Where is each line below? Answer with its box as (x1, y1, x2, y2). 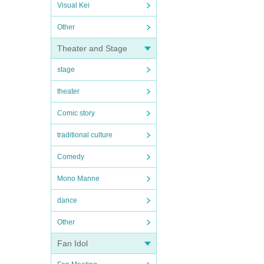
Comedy (57, 153, 84, 161)
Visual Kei (57, 1, 90, 9)
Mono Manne (57, 174, 100, 183)
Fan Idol (57, 239, 88, 248)
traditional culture (57, 131, 113, 139)
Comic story (57, 109, 95, 117)
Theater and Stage (57, 44, 127, 53)
